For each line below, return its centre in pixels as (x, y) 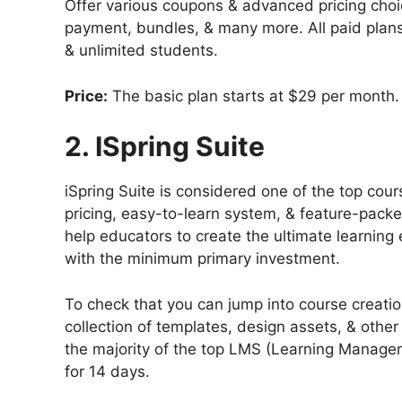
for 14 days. (107, 371)
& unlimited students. (141, 51)
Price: (86, 96)
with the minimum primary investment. (202, 259)
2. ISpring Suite (165, 147)
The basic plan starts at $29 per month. (253, 96)
